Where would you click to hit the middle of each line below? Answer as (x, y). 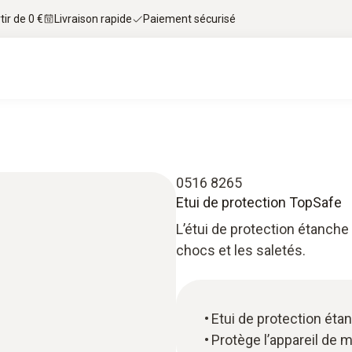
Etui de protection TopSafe (259, 202)
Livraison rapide (93, 18)
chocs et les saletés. (241, 250)
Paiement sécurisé (189, 18)
